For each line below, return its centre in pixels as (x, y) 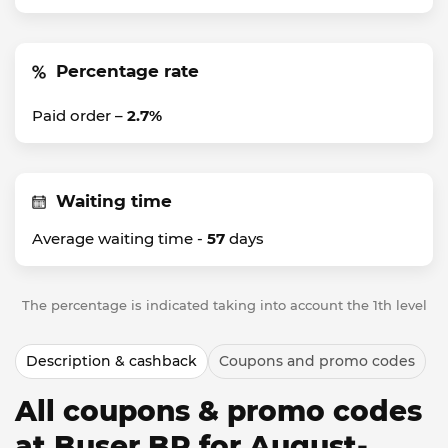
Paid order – (79, 115)
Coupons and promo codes (317, 361)
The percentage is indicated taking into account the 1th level (224, 305)
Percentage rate (127, 71)
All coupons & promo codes (218, 411)
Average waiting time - (119, 238)
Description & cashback (111, 361)
